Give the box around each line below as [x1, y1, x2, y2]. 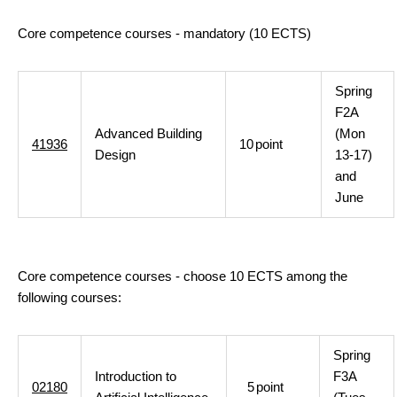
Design [95, 147, 136, 162]
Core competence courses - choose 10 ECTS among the [18, 269, 347, 284]
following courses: [18, 290, 121, 305]
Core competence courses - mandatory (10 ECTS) [18, 26, 311, 41]
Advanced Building [95, 126, 202, 141]
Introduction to [95, 369, 176, 384]
